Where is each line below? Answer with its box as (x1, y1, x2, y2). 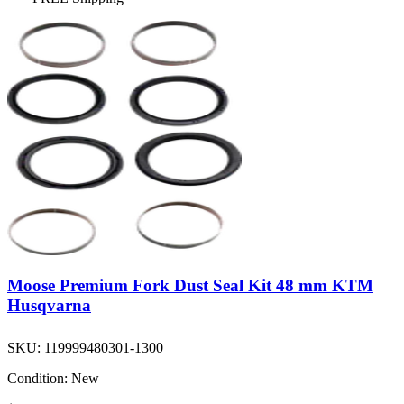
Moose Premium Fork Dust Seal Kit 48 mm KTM (7, 276, 373, 296)
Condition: (7, 371, 68, 387)
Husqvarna (7, 296, 91, 316)
